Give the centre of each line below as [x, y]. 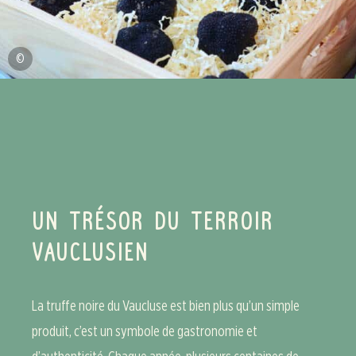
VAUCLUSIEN [90, 253]
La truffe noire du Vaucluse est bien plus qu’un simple [166, 306]
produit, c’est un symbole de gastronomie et [145, 331]
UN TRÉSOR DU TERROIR [153, 222]
